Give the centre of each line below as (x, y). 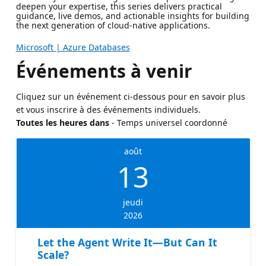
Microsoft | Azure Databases (73, 47)
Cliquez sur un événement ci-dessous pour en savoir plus (130, 97)
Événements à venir (104, 71)
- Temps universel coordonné (169, 123)
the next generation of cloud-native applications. (113, 26)
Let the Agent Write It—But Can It (127, 243)
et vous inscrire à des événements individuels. (108, 110)
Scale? (53, 255)
